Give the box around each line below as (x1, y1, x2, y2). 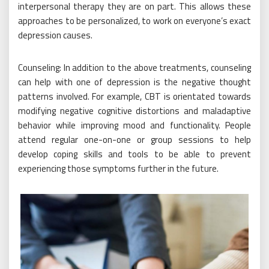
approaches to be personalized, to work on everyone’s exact (18, 14, 251, 28)
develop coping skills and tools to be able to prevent (18, 147, 251, 162)
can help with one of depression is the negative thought (18, 75, 251, 89)
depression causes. (18, 28, 92, 43)
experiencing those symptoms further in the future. (18, 162, 219, 176)
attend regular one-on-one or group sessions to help (18, 133, 251, 147)
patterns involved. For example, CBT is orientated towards (18, 89, 251, 104)
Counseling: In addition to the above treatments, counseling (18, 61, 251, 75)
